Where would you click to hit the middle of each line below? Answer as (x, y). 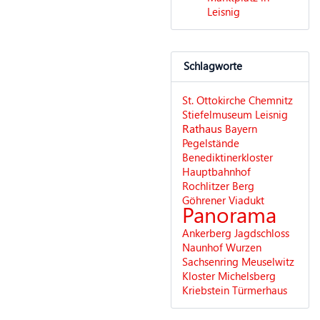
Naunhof (202, 247)
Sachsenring (210, 262)
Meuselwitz (268, 262)
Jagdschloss (262, 233)
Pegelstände (211, 143)
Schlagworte (213, 66)
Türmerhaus (260, 290)
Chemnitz (271, 100)
